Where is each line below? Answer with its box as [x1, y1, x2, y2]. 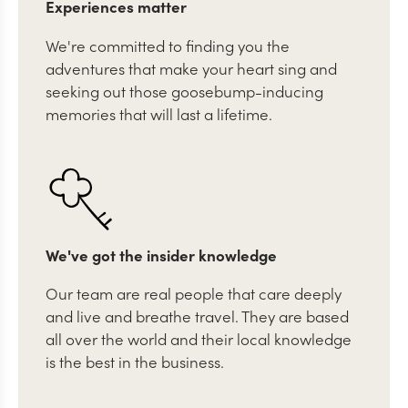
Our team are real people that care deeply [46, 282, 342, 305]
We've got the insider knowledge [46, 243, 277, 266]
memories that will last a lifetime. [46, 102, 272, 125]
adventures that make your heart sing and [46, 56, 337, 79]
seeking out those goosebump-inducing [46, 79, 323, 102]
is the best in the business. [46, 351, 224, 373]
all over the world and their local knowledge [46, 328, 352, 351]
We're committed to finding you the [46, 34, 290, 56]
